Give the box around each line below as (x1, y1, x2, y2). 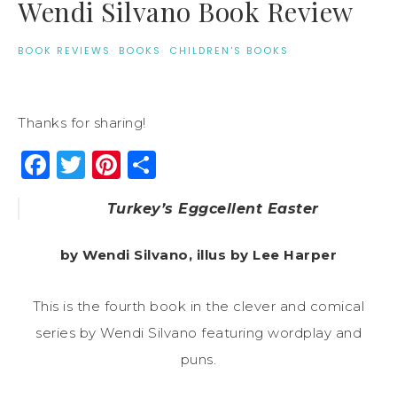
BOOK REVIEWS (18, 43, 111, 58)
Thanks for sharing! (18, 113, 146, 131)
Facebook (50, 146, 191, 182)
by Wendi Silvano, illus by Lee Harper (59, 245, 338, 263)
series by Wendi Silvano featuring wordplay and (35, 323, 362, 341)
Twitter (85, 146, 188, 182)
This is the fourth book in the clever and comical (32, 297, 365, 315)
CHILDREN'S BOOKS (169, 43, 289, 58)
